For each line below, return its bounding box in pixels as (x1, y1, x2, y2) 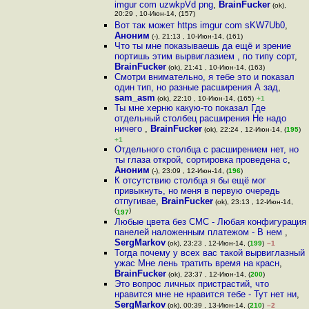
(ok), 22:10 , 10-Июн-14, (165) (154, 94, 254, 102)
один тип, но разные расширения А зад (114, 82, 278, 92)
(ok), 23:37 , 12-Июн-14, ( (166, 270, 250, 278)
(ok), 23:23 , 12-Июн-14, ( (165, 239, 250, 247)
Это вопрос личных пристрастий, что (114, 279, 269, 289)
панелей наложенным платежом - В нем (114, 227, 285, 237)
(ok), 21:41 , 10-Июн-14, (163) (166, 63, 265, 71)
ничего (114, 123, 145, 134)
